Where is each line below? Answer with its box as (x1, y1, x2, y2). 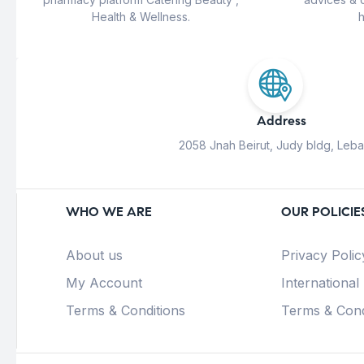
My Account (66, 274, 142, 291)
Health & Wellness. (91, 9, 190, 24)
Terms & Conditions (66, 301, 185, 318)
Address (256, 112, 306, 128)
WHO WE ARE (66, 203, 152, 219)
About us (66, 246, 123, 263)
